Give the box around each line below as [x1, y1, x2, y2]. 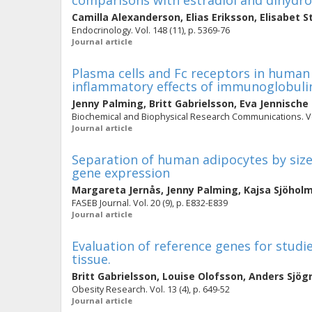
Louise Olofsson [162, 270, 243, 283]
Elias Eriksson [186, 10, 254, 24]
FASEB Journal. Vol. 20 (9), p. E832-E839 [72, 197, 228, 209]
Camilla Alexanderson [72, 10, 180, 24]
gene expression [72, 164, 170, 181]
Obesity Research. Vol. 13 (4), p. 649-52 [72, 283, 230, 295]
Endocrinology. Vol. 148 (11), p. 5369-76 [72, 24, 230, 36]
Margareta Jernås [72, 183, 161, 196]
